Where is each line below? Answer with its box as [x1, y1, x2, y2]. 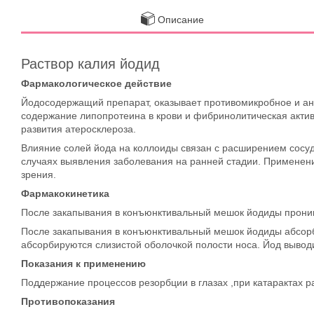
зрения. [21, 168, 56, 180]
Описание [158, 14, 204, 25]
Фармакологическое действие [21, 77, 172, 89]
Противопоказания [21, 295, 115, 307]
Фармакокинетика [21, 187, 109, 199]
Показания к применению [21, 257, 146, 269]
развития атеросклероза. [21, 123, 136, 135]
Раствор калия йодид [21, 55, 160, 71]
